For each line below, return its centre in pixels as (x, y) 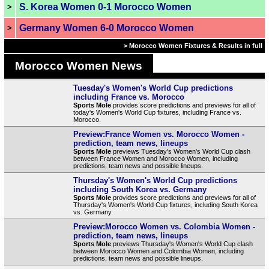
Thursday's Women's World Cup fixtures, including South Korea (165, 205)
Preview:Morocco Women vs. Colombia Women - (164, 227)
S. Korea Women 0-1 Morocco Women (105, 7)
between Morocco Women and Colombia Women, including (158, 251)
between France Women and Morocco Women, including (155, 159)
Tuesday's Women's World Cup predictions (153, 88)
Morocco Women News (78, 66)
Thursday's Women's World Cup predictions (155, 180)
